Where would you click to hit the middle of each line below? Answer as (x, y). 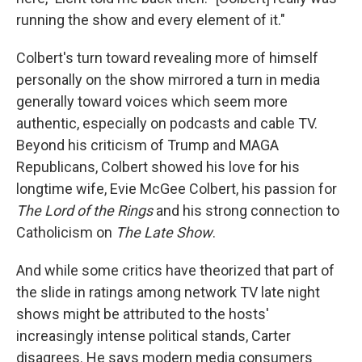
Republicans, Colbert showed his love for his (158, 166)
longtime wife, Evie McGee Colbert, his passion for (177, 188)
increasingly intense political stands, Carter (154, 335)
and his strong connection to (246, 210)
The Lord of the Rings (84, 210)
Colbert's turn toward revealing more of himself (167, 57)
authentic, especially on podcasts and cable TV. (167, 123)
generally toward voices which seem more (152, 101)
